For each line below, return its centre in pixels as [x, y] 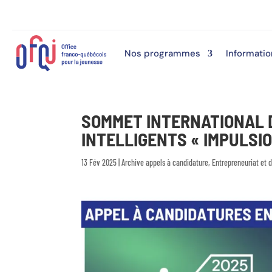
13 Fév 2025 [99, 162]
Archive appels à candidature [165, 162]
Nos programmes [162, 53]
